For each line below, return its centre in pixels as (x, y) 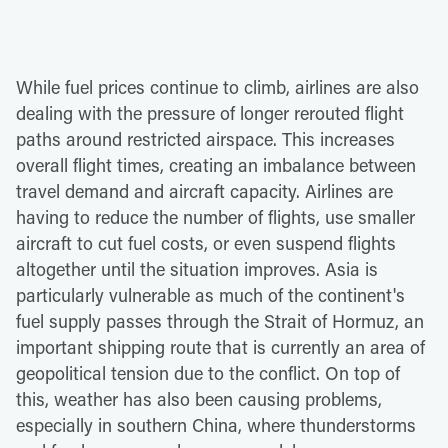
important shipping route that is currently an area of (220, 346)
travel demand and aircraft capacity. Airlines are (204, 190)
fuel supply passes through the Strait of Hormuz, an (220, 320)
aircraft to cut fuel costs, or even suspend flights (206, 242)
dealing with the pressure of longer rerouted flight (210, 112)
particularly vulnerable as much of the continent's (210, 294)
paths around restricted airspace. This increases (205, 138)
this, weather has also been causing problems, (199, 398)
